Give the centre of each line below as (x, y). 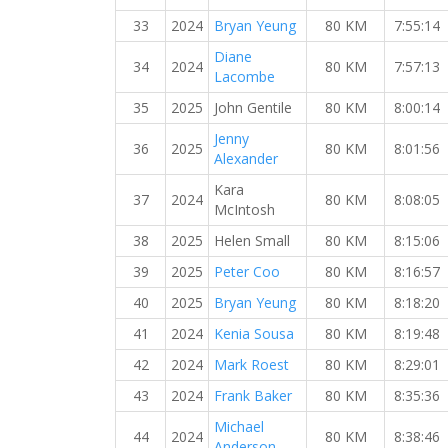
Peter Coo (247, 271)
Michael (239, 426)
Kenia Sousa (254, 333)
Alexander (246, 158)
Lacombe (244, 76)
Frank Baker (253, 395)
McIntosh (244, 209)
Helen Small (252, 240)
